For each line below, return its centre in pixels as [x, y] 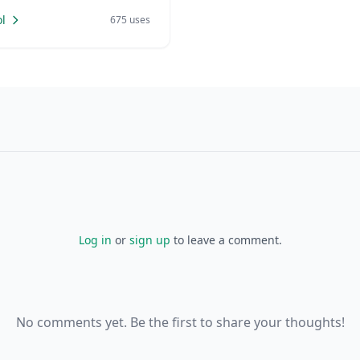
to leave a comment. [226, 240]
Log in [95, 240]
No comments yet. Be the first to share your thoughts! [180, 322]
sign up [149, 240]
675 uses [130, 20]
